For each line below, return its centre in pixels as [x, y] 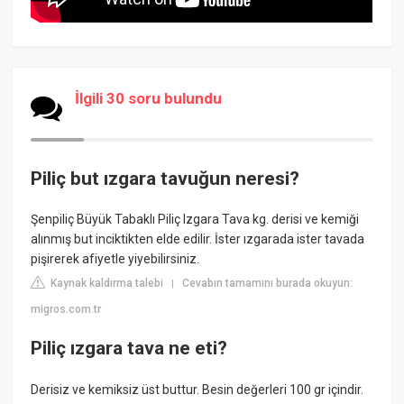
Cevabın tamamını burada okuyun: [268, 284]
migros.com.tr [66, 310]
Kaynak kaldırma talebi [106, 284]
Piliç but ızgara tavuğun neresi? [165, 178]
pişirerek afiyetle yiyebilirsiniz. [115, 259]
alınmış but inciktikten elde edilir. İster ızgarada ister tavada [198, 239]
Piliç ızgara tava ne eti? [129, 349]
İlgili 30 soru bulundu [149, 98]
